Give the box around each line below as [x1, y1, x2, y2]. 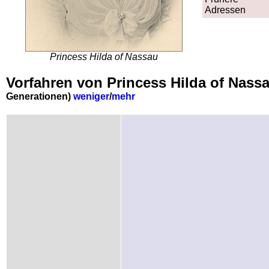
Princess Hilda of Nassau [50, 51, 158, 62]
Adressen [205, 4, 246, 15]
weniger [73, 91, 109, 101]
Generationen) [6, 91, 73, 101]
